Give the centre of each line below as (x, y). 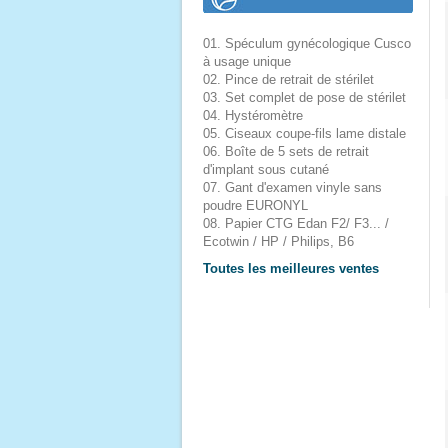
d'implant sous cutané (266, 169)
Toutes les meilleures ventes (291, 268)
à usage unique (247, 61)
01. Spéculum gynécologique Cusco (307, 43)
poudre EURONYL (255, 205)
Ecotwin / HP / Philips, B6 (278, 241)
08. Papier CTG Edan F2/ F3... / (296, 223)
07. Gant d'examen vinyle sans (292, 187)
